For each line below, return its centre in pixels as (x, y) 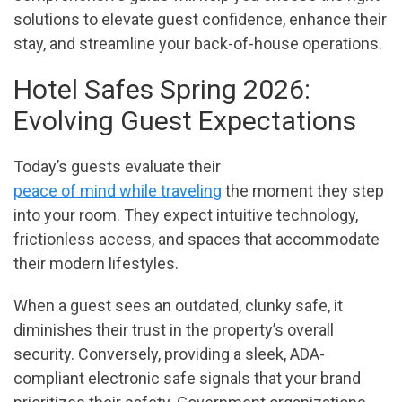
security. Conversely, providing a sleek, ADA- (169, 354)
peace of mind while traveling (118, 191)
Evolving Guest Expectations (185, 121)
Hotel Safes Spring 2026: (162, 90)
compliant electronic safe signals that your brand (187, 379)
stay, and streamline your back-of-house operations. (198, 44)
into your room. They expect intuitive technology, (186, 215)
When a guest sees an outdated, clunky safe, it (178, 306)
